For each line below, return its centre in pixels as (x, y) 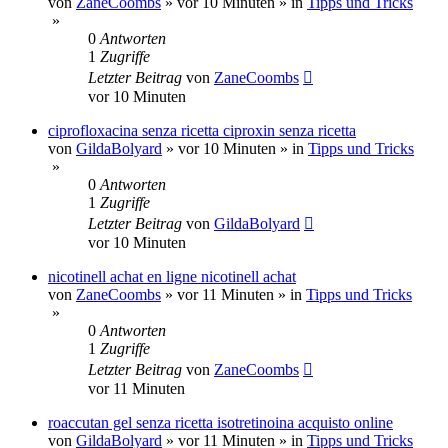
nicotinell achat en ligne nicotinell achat (172, 276)
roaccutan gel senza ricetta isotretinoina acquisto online (220, 422)
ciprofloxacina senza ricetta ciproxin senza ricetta (202, 130)
